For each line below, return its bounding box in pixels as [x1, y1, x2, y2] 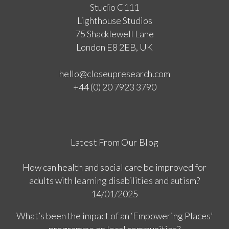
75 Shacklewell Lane [75, 28, 154, 40]
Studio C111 [90, 2, 139, 13]
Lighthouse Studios [77, 15, 152, 27]
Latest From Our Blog [70, 136, 159, 148]
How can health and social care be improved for [22, 162, 207, 173]
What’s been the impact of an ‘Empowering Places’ [16, 210, 213, 222]
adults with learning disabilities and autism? [29, 175, 200, 187]
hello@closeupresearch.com [59, 68, 170, 80]
